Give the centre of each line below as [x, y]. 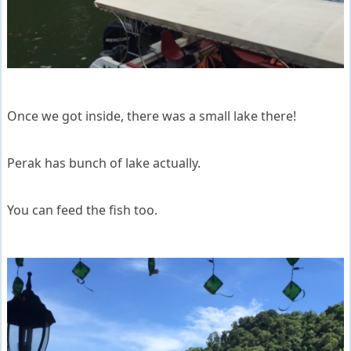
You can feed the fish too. [82, 210]
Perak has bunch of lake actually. [104, 163]
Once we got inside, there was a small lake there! [152, 116]
